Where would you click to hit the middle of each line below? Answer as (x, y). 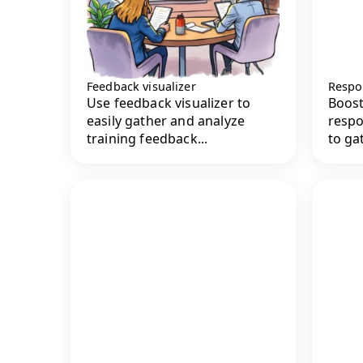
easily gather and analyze (166, 121)
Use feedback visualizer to (169, 103)
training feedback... (147, 139)
